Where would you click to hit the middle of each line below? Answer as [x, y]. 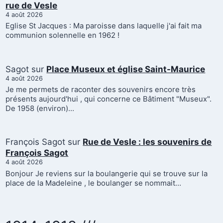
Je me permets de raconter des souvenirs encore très [101, 90]
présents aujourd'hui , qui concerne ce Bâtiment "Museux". [109, 99]
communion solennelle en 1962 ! [63, 36]
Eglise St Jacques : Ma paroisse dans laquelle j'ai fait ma [104, 26]
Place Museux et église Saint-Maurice [126, 69]
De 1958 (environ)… [40, 109]
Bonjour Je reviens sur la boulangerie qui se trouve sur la [107, 173]
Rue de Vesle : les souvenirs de [147, 142]
